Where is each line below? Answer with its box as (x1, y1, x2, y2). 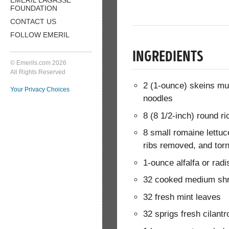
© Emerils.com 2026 (10, 59, 66, 66)
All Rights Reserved (10, 68, 65, 76)
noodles (143, 94, 173, 104)
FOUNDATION (10, 4, 57, 12)
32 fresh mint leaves (143, 192, 221, 202)
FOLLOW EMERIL (10, 30, 70, 39)
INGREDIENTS (132, 50, 203, 65)
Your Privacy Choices (10, 85, 70, 93)
